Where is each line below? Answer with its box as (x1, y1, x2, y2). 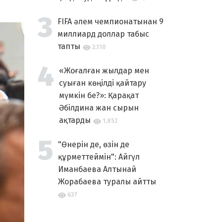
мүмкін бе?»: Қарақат (59, 91, 139, 101)
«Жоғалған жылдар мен (59, 66, 149, 76)
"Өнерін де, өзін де (58, 140, 129, 150)
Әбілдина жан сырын (59, 103, 139, 113)
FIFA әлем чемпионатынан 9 (57, 17, 164, 27)
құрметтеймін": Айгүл (58, 152, 140, 162)
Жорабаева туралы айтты (58, 177, 156, 187)
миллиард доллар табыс (57, 29, 149, 39)
